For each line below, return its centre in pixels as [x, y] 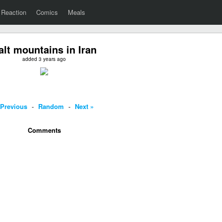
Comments [44, 130]
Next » [84, 106]
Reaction [14, 12]
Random [51, 106]
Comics [47, 12]
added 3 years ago [44, 59]
